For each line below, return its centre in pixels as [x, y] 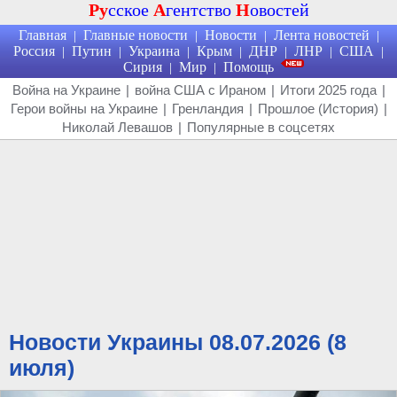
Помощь [249, 67]
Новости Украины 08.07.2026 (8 [178, 342]
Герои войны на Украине [84, 109]
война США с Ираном [200, 90]
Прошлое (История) [318, 109]
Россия [34, 51]
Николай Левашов [117, 127]
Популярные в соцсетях [261, 127]
